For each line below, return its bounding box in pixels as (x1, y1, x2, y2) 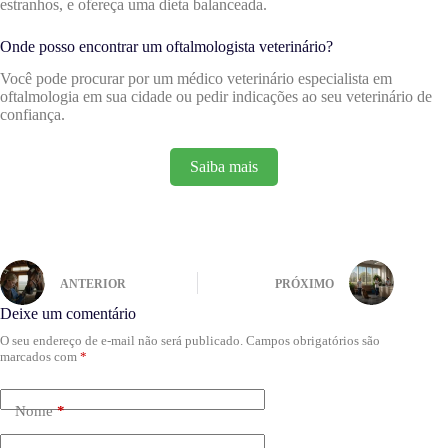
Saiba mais (190, 158, 258, 176)
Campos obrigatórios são (246, 333, 380, 349)
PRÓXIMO (275, 276, 335, 291)
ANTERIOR (60, 276, 126, 291)
